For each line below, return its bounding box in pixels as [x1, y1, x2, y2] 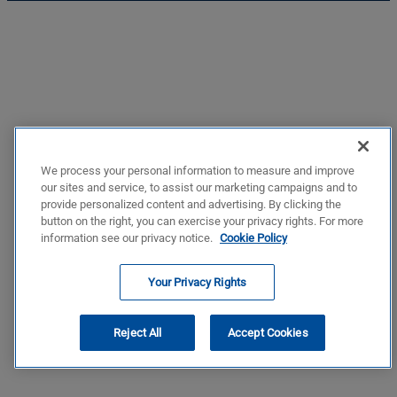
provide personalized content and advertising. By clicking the [41, 198, 341, 211]
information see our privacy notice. [41, 231, 215, 245]
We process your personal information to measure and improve [41, 164, 354, 177]
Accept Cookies [227, 326, 308, 339]
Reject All [113, 326, 162, 339]
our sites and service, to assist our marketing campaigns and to [41, 181, 357, 194]
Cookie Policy [220, 231, 287, 245]
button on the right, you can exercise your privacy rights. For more [41, 214, 363, 228]
